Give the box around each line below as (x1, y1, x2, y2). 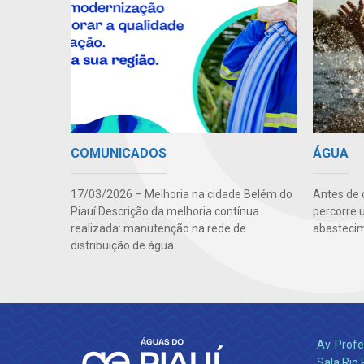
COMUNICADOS (71, 145, 167, 162)
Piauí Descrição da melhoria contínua (71, 205, 259, 219)
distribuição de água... (71, 239, 181, 253)
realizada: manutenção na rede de (71, 222, 246, 236)
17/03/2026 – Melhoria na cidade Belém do (71, 188, 292, 201)
